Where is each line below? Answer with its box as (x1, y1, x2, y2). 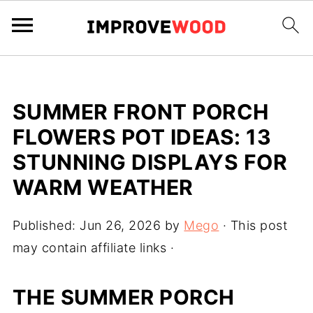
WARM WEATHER (12, 175, 194, 200)
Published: (12, 218, 80, 233)
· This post (219, 218, 288, 233)
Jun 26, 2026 (80, 218, 161, 233)
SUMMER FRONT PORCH (12, 99, 269, 124)
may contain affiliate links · (12, 240, 175, 255)
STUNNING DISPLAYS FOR (12, 150, 288, 175)
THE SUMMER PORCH (12, 285, 235, 310)
